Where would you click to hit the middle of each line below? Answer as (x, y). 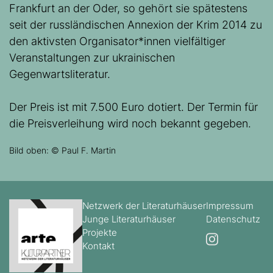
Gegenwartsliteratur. (60, 74)
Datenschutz (233, 219)
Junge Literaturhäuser (129, 219)
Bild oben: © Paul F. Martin (62, 151)
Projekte (100, 233)
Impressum (230, 206)
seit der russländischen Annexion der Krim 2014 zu (136, 25)
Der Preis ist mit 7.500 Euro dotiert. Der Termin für (133, 107)
